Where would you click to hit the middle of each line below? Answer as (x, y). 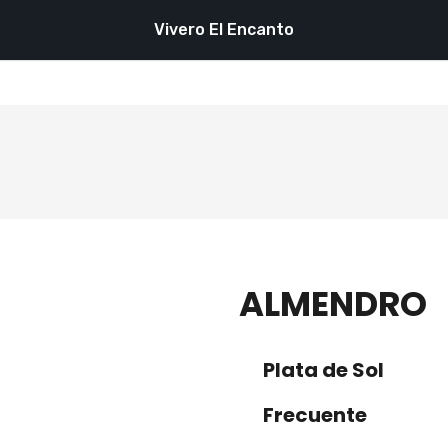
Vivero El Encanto (224, 29)
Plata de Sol (321, 370)
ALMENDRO (333, 304)
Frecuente (313, 415)
